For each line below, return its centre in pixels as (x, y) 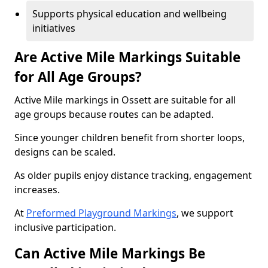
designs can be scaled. (65, 152)
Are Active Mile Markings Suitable (127, 57)
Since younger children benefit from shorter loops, (130, 138)
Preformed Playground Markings (101, 213)
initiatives (54, 28)
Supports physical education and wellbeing (130, 14)
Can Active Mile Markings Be (110, 253)
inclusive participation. (65, 227)
